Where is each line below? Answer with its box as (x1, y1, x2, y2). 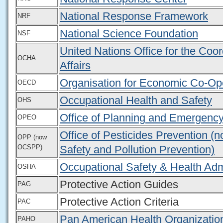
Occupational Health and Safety (60, 94, 212, 107)
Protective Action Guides (60, 178, 178, 191)
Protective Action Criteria (60, 195, 179, 208)
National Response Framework (60, 9, 208, 22)
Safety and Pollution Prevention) (60, 143, 215, 156)
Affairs (60, 59, 91, 72)
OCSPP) (17, 143, 42, 151)
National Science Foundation (60, 27, 198, 40)
